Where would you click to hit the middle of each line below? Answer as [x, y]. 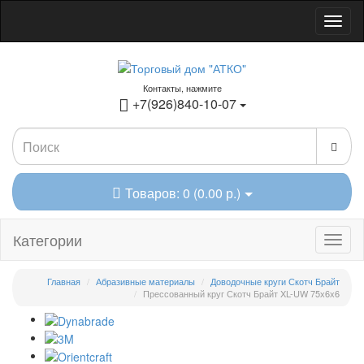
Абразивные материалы [145, 282]
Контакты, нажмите [182, 88]
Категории [48, 240]
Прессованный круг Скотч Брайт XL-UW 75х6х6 [241, 294]
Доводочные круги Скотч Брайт [275, 282]
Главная [64, 282]
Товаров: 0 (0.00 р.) [182, 193]
